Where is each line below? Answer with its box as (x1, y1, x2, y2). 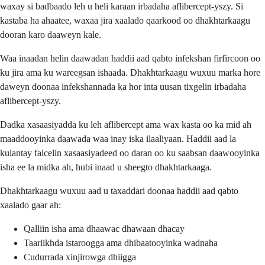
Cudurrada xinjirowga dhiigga (24, 251, 136, 262)
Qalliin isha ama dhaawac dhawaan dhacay (24, 223, 185, 234)
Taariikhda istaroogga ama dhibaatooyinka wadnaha (24, 237, 218, 248)
